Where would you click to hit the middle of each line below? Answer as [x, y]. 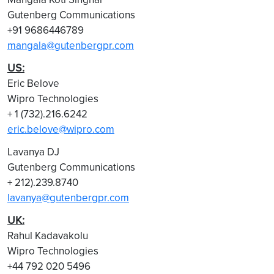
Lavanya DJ [33, 152]
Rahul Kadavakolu [48, 235]
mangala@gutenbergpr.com [71, 45]
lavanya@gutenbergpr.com [68, 198]
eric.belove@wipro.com [61, 129]
